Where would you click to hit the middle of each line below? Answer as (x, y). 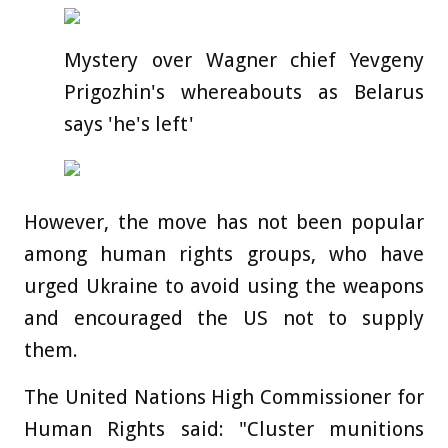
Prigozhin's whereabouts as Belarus (244, 91)
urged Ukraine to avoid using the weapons (224, 285)
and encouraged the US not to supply (224, 317)
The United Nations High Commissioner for (224, 396)
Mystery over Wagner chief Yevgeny (244, 59)
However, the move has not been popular (224, 221)
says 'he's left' (129, 123)
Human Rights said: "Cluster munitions (224, 428)
